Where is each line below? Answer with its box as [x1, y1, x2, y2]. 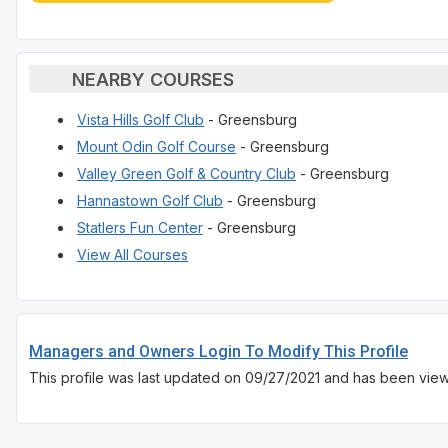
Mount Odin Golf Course [77, 138, 236, 156]
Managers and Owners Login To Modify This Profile [29, 342, 408, 362]
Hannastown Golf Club [77, 192, 223, 210]
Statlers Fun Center [77, 219, 203, 237]
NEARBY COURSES [71, 68, 234, 90]
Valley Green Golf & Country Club [77, 165, 296, 183]
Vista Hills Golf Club [77, 111, 204, 129]
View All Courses [77, 246, 188, 264]
